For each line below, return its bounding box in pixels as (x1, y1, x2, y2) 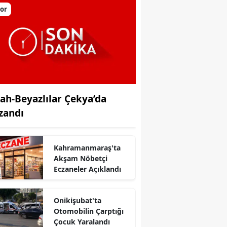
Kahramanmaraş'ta (53, 142, 121, 153)
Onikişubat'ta (53, 195, 101, 205)
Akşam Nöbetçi (53, 153, 107, 163)
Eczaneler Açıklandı (53, 164, 121, 174)
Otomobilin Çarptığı (53, 206, 124, 216)
